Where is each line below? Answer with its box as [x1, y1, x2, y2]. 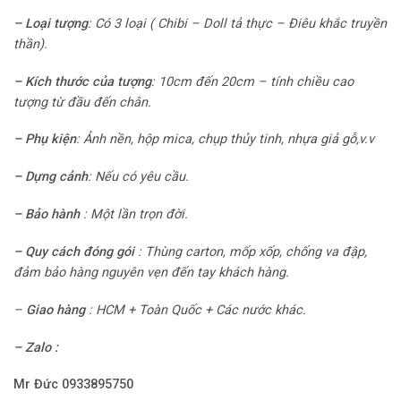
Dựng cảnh [25, 169, 88, 185]
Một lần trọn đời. [90, 207, 188, 223]
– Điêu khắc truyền [276, 15, 387, 31]
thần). [13, 36, 47, 52]
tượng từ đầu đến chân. [13, 94, 151, 110]
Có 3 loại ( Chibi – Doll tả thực [95, 15, 272, 31]
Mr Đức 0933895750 [13, 377, 133, 393]
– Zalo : [13, 339, 58, 355]
